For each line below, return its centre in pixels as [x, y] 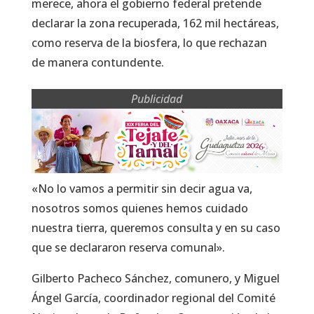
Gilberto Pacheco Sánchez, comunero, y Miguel [155, 279]
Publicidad [157, 99]
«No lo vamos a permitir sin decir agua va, [142, 189]
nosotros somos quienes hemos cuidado [139, 209]
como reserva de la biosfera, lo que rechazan [149, 43]
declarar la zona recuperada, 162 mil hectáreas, [155, 23]
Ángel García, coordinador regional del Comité [153, 298]
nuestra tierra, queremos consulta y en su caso [156, 228]
